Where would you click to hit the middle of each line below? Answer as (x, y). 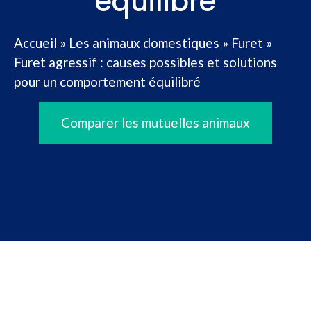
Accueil (35, 43)
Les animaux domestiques (144, 43)
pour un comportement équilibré (107, 82)
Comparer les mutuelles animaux (155, 123)
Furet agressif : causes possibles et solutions (145, 62)
